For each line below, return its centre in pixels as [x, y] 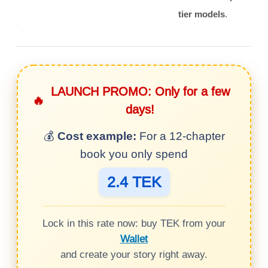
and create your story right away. [134, 254]
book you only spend [134, 153]
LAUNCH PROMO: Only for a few [140, 91]
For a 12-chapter [180, 135]
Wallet [134, 239]
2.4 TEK [134, 182]
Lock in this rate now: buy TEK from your [134, 223]
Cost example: [97, 135]
